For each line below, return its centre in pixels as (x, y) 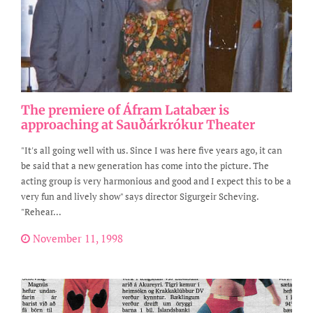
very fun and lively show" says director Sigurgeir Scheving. (140, 196)
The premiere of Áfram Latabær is (125, 110)
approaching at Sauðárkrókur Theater (138, 124)
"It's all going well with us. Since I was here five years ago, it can (152, 150)
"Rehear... (41, 211)
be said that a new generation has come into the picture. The (145, 165)
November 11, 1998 (77, 238)
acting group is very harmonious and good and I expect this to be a (156, 181)
